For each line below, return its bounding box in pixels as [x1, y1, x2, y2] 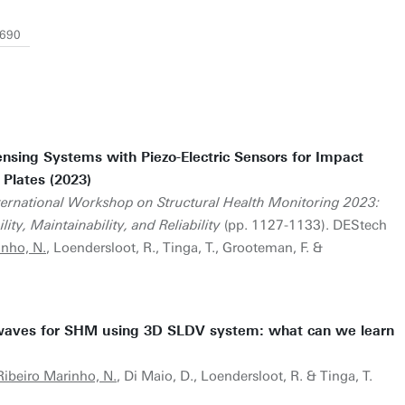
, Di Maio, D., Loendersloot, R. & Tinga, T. [117, 368, 372, 384]
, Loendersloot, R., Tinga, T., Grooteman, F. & [46, 240, 323, 256]
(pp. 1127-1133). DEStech [221, 217, 387, 233]
